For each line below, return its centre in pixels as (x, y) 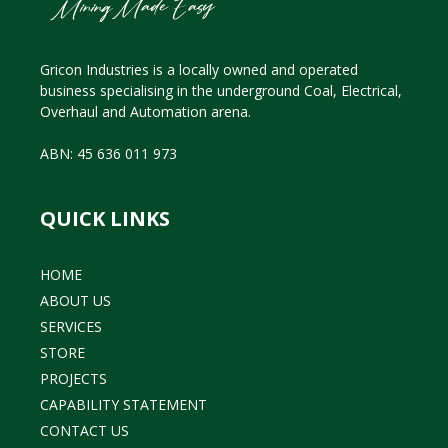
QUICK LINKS (105, 219)
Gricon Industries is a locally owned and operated (199, 70)
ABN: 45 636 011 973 (108, 154)
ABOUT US (75, 301)
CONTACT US (84, 431)
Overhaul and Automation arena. (145, 112)
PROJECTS (73, 379)
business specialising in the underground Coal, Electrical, (221, 91)
